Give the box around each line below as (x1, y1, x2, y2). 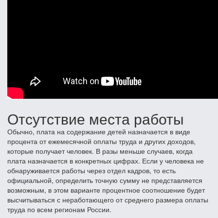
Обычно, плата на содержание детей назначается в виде (7, 126, 190, 136)
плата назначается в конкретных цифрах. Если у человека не (7, 155, 204, 165)
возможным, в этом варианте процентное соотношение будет (7, 184, 205, 195)
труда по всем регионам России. (7, 204, 111, 214)
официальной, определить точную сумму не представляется (7, 175, 202, 185)
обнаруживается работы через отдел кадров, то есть (7, 165, 176, 175)
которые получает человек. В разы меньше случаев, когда (7, 145, 193, 156)
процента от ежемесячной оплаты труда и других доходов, (7, 136, 196, 146)
